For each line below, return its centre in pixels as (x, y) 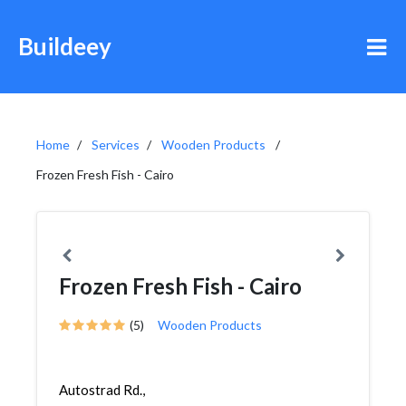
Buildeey (65, 46)
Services (116, 145)
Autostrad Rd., (102, 390)
